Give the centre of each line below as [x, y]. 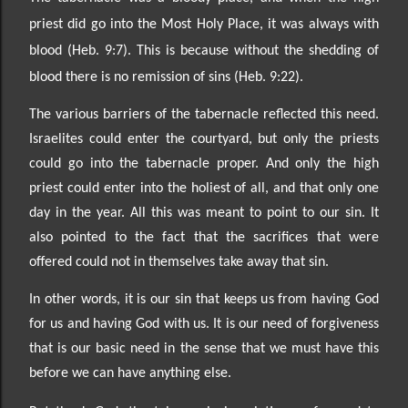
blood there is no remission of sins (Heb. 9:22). [166, 77]
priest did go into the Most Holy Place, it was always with [204, 24]
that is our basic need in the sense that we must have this [204, 348]
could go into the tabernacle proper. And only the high [204, 163]
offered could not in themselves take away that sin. [179, 262]
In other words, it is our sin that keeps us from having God [204, 299]
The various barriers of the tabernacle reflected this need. [204, 114]
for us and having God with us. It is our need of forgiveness [204, 324]
